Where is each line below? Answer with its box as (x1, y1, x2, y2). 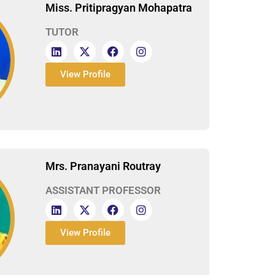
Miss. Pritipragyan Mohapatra (45, 1, 192, 15)
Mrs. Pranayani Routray (45, 159, 161, 172)
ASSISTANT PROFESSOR (45, 184, 163, 196)
